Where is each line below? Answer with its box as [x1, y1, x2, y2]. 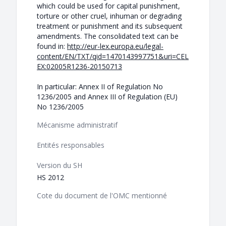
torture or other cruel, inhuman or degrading [37, 11, 182, 21]
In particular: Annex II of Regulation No [37, 82, 163, 92]
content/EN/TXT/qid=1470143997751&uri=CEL [37, 51, 189, 62]
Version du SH [37, 160, 82, 171]
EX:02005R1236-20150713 [37, 62, 122, 72]
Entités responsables [37, 140, 104, 150]
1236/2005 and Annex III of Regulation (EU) [37, 92, 178, 102]
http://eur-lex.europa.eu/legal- [67, 41, 163, 51]
